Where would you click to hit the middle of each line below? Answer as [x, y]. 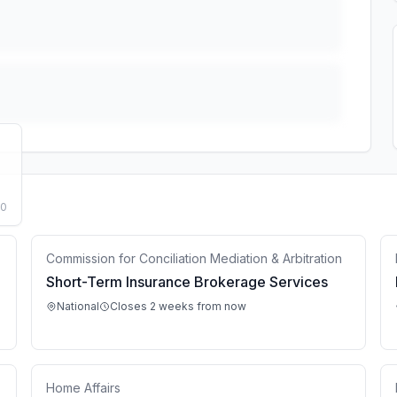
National [78, 306]
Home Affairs [83, 388]
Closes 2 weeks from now [178, 306]
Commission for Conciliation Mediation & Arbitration [194, 258]
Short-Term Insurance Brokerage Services [187, 282]
